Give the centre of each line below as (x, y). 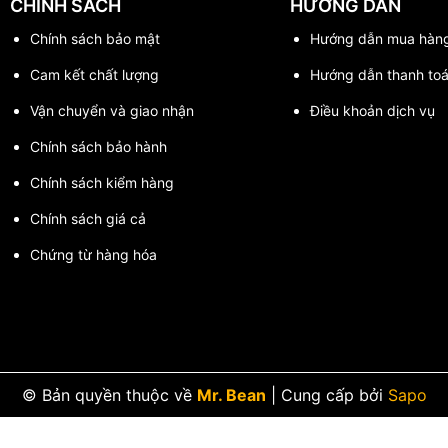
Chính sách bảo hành (98, 146)
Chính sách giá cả (88, 218)
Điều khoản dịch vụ (372, 110)
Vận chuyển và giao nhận (112, 110)
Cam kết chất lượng (94, 74)
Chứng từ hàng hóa (93, 254)
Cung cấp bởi (331, 394)
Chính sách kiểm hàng (102, 182)
